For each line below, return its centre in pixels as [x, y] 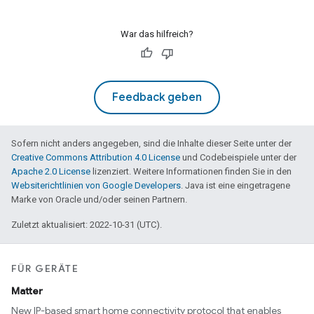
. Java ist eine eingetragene [235, 185]
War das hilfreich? [157, 34]
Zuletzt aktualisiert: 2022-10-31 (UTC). [87, 225]
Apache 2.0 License [51, 171]
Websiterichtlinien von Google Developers [96, 185]
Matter [27, 291]
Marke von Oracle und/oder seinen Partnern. [99, 199]
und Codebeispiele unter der [238, 157]
